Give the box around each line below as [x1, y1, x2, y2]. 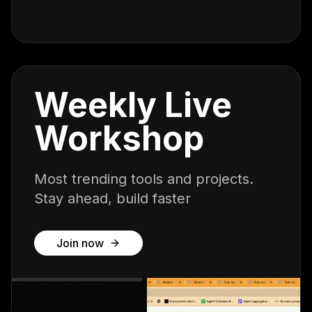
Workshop [34, 118, 204, 159]
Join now [56, 236, 104, 250]
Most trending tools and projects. [34, 171, 253, 187]
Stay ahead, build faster [34, 190, 191, 207]
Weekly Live [34, 84, 232, 125]
